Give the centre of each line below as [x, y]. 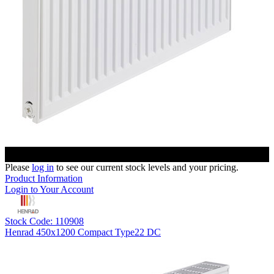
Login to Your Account [49, 190]
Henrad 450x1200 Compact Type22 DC [83, 232]
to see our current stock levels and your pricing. [146, 168]
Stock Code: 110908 [44, 221]
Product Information [44, 179]
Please [18, 168]
